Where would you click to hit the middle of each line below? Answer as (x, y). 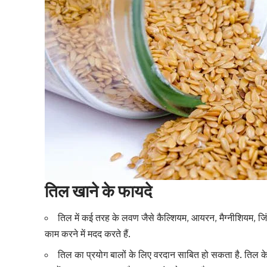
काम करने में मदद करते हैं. (88, 233)
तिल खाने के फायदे (99, 191)
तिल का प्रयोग (84, 254)
